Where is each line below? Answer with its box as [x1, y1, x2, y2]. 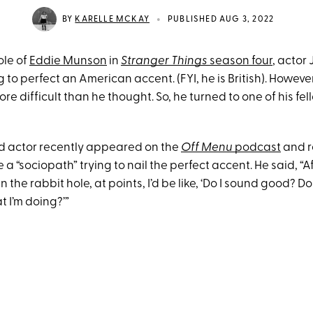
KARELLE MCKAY [75, 15, 150, 24]
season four [208, 55, 272, 67]
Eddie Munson [29, 55, 107, 67]
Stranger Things [121, 55, 208, 67]
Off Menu [181, 142, 233, 154]
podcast [233, 142, 281, 154]
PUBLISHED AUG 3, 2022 [168, 15, 275, 24]
